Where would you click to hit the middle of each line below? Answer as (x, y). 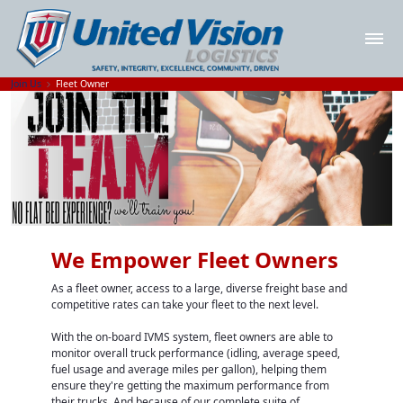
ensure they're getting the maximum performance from (190, 386)
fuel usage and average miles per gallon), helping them (188, 370)
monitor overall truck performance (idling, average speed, (195, 354)
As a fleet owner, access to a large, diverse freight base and (199, 289)
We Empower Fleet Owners (194, 260)
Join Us (26, 84)
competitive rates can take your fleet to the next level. (184, 305)
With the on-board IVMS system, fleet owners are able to (192, 337)
